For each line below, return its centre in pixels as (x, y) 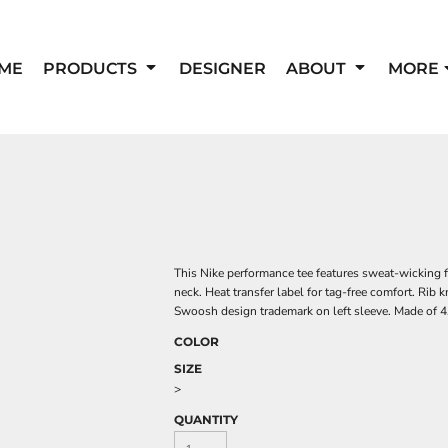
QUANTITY (206, 419)
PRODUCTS (92, 68)
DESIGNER (222, 68)
